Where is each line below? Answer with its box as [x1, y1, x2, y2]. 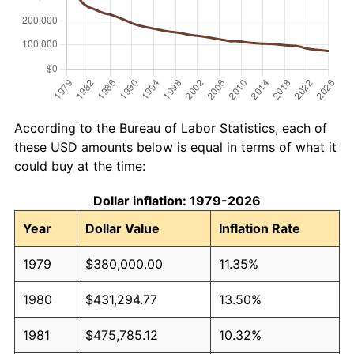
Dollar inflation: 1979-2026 [93, 192, 261, 209]
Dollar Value [85, 220, 160, 236]
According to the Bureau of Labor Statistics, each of [14, 119, 327, 136]
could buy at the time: [14, 157, 145, 174]
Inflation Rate [219, 220, 300, 236]
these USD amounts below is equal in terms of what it [14, 138, 337, 155]
